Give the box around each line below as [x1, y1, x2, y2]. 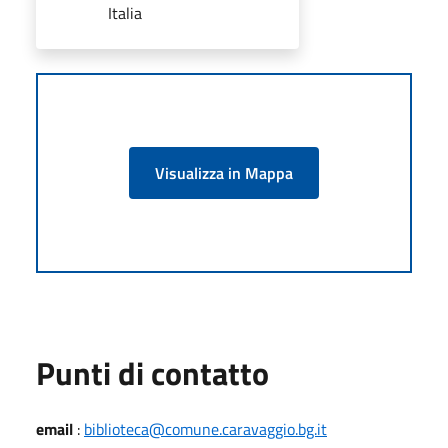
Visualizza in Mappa [155, 160, 293, 185]
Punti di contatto [36, 348, 269, 397]
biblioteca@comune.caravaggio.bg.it [84, 416, 327, 441]
